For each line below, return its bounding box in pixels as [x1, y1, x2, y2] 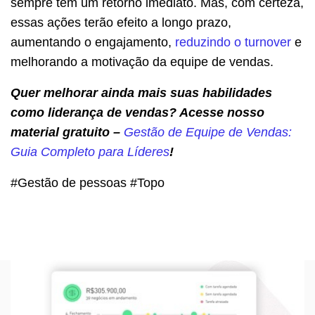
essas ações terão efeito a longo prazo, [11, 15, 231, 30]
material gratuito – [11, 125, 124, 140]
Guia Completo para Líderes [11, 145, 169, 160]
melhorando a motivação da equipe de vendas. [11, 55, 274, 70]
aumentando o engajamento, [11, 35, 175, 50]
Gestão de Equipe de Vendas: [124, 125, 292, 140]
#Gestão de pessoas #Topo [11, 176, 165, 191]
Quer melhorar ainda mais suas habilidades [11, 86, 272, 101]
